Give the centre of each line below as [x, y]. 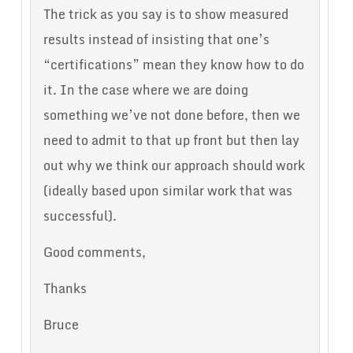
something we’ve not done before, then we [171, 115]
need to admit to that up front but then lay [171, 141]
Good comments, [94, 253]
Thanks [65, 289]
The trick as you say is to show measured [165, 15]
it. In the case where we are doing [145, 90]
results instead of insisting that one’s [156, 40]
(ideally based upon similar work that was [167, 191]
